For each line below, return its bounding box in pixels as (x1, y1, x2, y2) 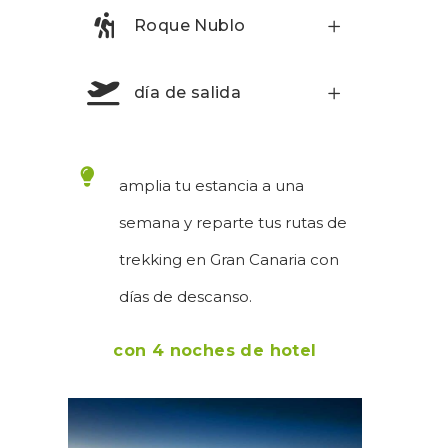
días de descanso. (119, 287, 252, 307)
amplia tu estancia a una (119, 176, 304, 196)
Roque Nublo (134, 16, 246, 36)
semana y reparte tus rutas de (119, 213, 347, 233)
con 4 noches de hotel (113, 341, 317, 361)
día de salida (134, 83, 242, 103)
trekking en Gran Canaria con (119, 250, 339, 270)
